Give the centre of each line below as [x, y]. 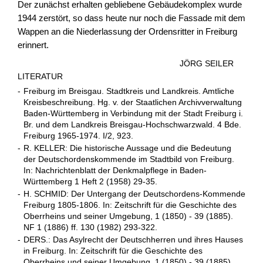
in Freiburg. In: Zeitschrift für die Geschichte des [113, 251]
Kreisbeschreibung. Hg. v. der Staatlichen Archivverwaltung [133, 102]
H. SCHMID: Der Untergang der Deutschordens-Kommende [134, 194]
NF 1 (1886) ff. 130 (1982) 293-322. [90, 227]
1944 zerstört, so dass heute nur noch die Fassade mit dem [131, 18]
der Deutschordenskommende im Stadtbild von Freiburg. [129, 159]
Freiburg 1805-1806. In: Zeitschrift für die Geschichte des [130, 205]
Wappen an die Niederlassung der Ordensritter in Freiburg [127, 32]
